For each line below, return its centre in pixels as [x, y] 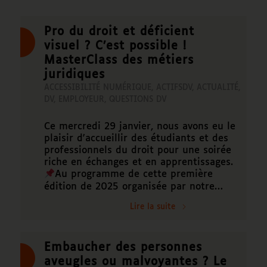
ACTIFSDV [174, 88]
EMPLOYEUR [81, 100]
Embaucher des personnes [123, 247]
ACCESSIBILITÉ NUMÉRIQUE [97, 88]
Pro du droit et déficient [119, 32]
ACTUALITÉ [217, 88]
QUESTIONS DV [138, 100]
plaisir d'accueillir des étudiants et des [136, 139]
